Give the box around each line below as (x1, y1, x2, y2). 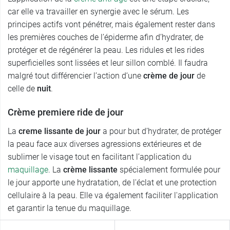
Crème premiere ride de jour (8, 107, 123, 118)
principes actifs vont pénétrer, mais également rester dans (8, 20, 215, 30)
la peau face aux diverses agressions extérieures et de (8, 139, 201, 149)
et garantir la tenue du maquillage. (8, 203, 133, 214)
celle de (8, 84, 37, 94)
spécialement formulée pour (118, 165, 220, 175)
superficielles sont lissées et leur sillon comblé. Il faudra (8, 58, 208, 68)
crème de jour (143, 71, 195, 81)
